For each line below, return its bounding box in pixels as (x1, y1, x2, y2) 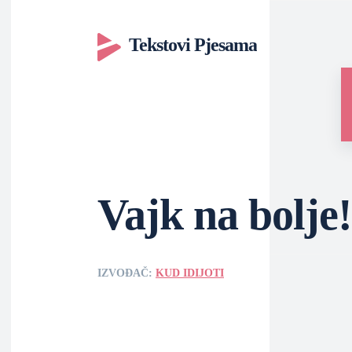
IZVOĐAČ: (97, 267, 156, 279)
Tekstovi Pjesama (129, 35, 257, 55)
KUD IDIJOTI (156, 267, 224, 279)
